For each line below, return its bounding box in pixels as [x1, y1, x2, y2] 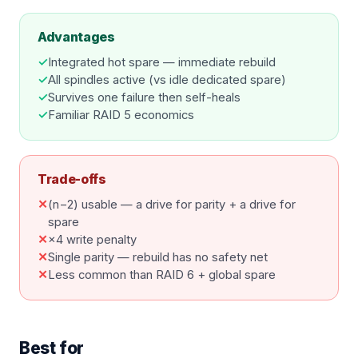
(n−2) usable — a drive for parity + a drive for [48, 197, 296, 212]
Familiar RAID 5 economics [48, 107, 194, 122]
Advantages [38, 28, 115, 45]
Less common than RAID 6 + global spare [48, 267, 276, 282]
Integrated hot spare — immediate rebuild [48, 54, 276, 70]
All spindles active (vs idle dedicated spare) [48, 72, 286, 87]
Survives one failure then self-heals [48, 89, 241, 105]
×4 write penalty [48, 232, 137, 247]
